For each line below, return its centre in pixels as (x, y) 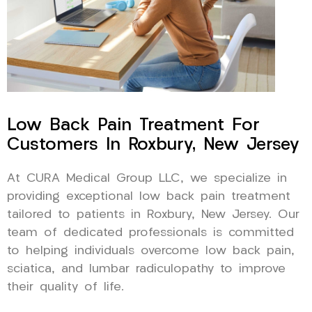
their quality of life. (65, 287)
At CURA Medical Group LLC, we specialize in (147, 178)
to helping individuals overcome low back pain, (151, 251)
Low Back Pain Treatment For (133, 125)
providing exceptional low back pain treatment (149, 196)
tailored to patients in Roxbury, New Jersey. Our (153, 214)
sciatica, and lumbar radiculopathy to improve (146, 269)
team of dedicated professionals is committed (150, 233)
